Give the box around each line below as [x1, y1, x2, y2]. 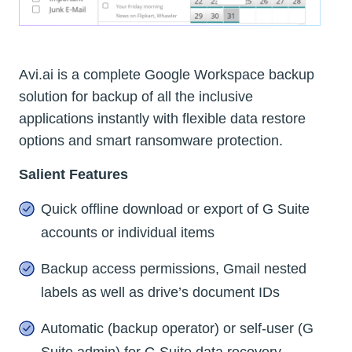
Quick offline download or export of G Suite [41, 200, 310, 217]
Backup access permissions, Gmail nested [41, 260, 306, 277]
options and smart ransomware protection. [19, 132, 283, 148]
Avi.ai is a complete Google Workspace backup [19, 66, 314, 82]
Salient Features [19, 166, 128, 182]
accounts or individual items [41, 224, 214, 240]
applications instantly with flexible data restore [19, 110, 306, 126]
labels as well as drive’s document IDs [41, 284, 280, 300]
